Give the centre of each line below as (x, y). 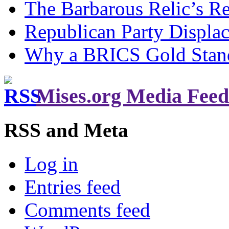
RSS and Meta (66, 130)
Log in (51, 164)
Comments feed (87, 210)
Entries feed (73, 187)
